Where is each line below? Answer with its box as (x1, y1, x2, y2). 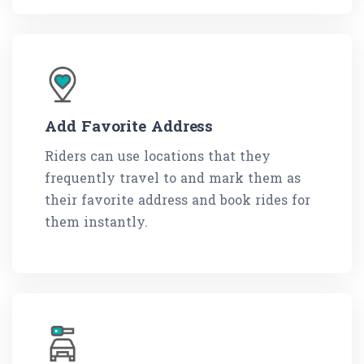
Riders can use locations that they (45, 147, 271, 165)
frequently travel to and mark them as (45, 169, 301, 187)
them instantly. (45, 213, 148, 231)
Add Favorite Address (45, 115, 213, 136)
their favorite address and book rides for (45, 191, 310, 209)
